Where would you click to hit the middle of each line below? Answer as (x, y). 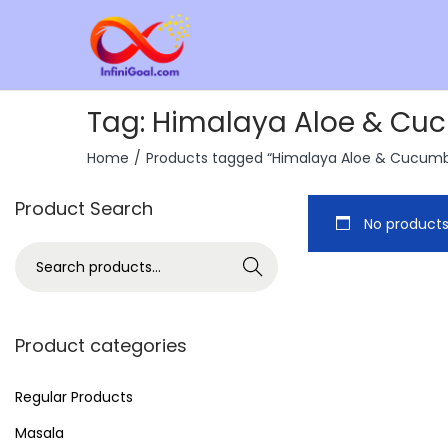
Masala (39, 433)
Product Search (84, 208)
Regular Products (74, 397)
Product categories (101, 345)
